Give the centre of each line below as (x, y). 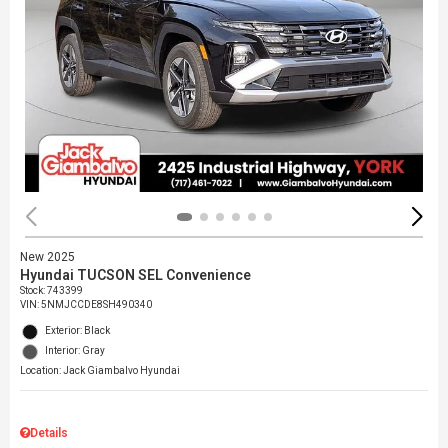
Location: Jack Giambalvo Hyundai (100, 371)
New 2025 (47, 257)
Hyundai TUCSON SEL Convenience (135, 275)
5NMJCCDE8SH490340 (96, 305)
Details (49, 433)
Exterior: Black (77, 331)
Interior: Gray (75, 351)
